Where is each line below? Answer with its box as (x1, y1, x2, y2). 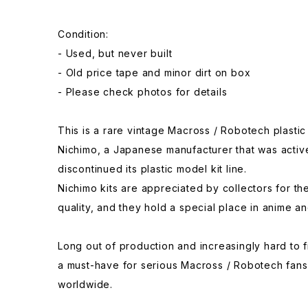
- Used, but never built (58, 47, 173, 60)
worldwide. (58, 278, 113, 291)
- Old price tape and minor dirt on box (58, 67, 251, 79)
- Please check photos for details (58, 86, 228, 98)
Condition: (58, 28, 109, 41)
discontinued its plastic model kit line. (58, 163, 247, 175)
